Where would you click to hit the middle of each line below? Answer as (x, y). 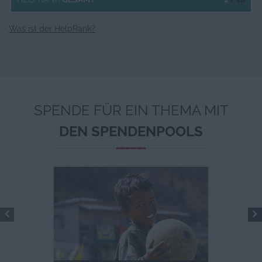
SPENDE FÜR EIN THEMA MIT (131, 110)
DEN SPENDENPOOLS (131, 131)
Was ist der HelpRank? (52, 29)
